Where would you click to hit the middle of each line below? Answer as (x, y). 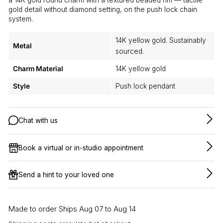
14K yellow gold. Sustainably (161, 40)
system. (21, 19)
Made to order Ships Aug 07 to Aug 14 (72, 209)
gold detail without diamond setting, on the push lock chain (103, 9)
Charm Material (38, 68)
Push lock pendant (145, 86)
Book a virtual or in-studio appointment (81, 148)
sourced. (130, 51)
